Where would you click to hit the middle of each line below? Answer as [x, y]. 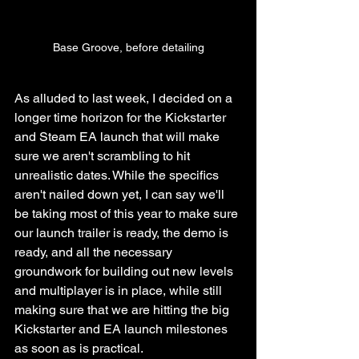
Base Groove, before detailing [128, 47]
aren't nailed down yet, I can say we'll [121, 194]
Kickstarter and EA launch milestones [123, 329]
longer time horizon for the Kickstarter [122, 117]
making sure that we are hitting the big [123, 309]
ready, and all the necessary [95, 252]
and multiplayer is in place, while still [120, 290]
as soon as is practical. [79, 348]
